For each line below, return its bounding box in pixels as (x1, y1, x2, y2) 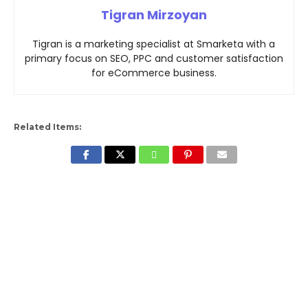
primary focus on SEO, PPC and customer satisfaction (24, 52, 283, 66)
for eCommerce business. (91, 66, 217, 80)
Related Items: (13, 122, 81, 133)
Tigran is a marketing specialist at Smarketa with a (32, 37, 276, 52)
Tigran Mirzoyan (100, 6, 207, 24)
